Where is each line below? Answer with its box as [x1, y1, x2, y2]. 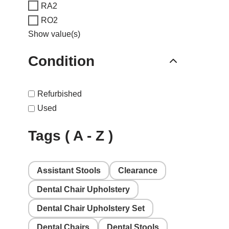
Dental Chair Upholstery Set [37, 203, 145, 213]
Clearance [118, 166, 157, 175]
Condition [28, 53, 95, 70]
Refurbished [37, 89, 82, 99]
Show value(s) [28, 30, 80, 39]
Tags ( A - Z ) [28, 127, 113, 144]
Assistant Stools [37, 166, 101, 175]
